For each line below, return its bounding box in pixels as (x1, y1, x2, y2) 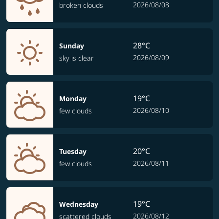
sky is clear (59, 53, 94, 63)
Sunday (59, 41, 84, 51)
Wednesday (59, 199, 98, 209)
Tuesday (59, 147, 87, 156)
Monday (59, 94, 87, 104)
